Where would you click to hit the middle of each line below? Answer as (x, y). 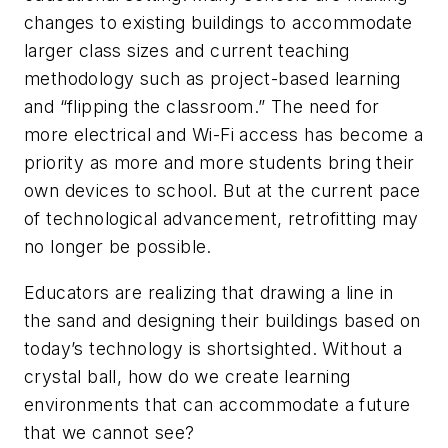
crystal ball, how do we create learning (187, 376)
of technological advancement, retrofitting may (221, 219)
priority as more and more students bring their (219, 163)
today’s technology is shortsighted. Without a (213, 348)
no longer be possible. (118, 247)
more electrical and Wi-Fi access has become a (223, 135)
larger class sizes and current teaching (187, 51)
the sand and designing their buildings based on (222, 320)
